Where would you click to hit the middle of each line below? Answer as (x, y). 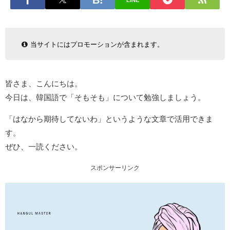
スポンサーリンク (115, 168)
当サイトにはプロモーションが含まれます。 (97, 44)
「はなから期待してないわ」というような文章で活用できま (109, 119)
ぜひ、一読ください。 (44, 146)
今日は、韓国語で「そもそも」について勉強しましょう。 (105, 97)
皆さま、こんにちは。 (44, 83)
